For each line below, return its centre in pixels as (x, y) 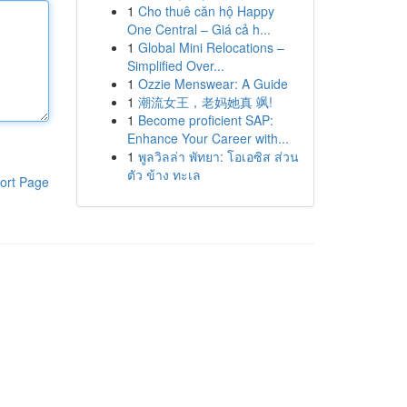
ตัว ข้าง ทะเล (164, 174)
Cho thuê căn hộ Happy (206, 11)
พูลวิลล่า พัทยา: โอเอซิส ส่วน (218, 156)
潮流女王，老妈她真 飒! (205, 102)
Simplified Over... (175, 65)
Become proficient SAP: (205, 120)
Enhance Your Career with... (208, 138)
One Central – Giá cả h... (199, 29)
